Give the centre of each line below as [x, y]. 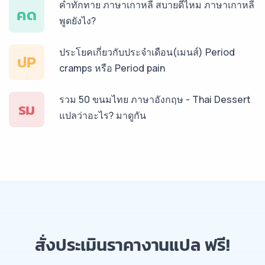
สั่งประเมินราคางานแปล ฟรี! [132, 245]
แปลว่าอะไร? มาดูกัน [103, 115]
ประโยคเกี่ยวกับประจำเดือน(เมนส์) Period [147, 52]
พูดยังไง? [77, 21]
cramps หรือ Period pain [112, 68]
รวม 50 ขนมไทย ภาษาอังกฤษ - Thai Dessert [155, 99]
